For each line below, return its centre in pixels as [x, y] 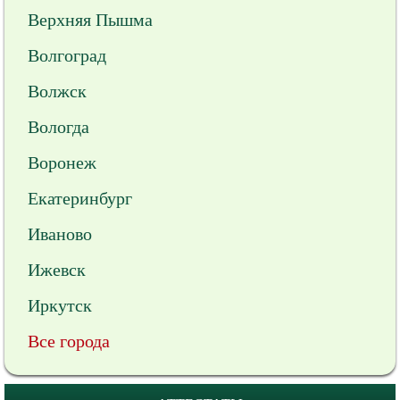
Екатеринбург [80, 198]
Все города [69, 341]
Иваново [60, 234]
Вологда [58, 127]
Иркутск [60, 305]
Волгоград [67, 55]
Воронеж [62, 162]
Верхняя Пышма [90, 20]
